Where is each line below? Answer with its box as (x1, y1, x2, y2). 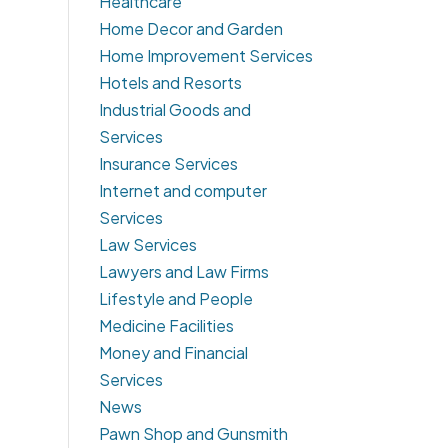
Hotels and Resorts (98, 72, 242, 94)
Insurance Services (98, 153, 238, 175)
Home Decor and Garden (98, 18, 283, 40)
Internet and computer (98, 180, 267, 202)
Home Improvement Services (98, 45, 313, 67)
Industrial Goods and (98, 99, 251, 121)
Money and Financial (98, 342, 248, 364)
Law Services (98, 234, 197, 256)
